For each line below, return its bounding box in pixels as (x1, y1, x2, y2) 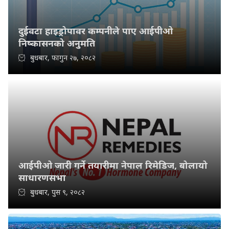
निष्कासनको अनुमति (18, 37, 95, 49)
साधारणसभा (18, 171, 66, 184)
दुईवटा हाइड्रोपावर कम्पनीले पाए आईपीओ (18, 25, 173, 37)
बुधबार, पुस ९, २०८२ (30, 187, 85, 197)
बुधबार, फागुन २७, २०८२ (30, 53, 96, 62)
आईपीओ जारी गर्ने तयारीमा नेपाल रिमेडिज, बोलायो (18, 159, 208, 171)
